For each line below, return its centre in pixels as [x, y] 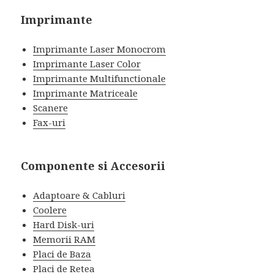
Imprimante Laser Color [87, 63]
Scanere [51, 107]
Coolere [50, 209]
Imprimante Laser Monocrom [100, 49]
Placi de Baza [62, 254]
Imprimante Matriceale [86, 93]
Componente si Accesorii [93, 165]
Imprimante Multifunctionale [100, 78]
